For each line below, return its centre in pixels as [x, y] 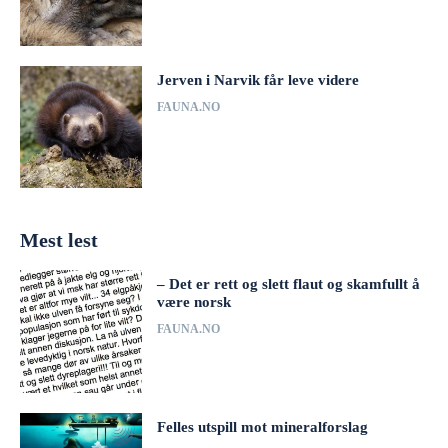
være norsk [194, 302]
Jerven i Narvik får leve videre [258, 79]
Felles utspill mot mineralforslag [263, 426]
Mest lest [59, 240]
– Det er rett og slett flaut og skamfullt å [289, 284]
